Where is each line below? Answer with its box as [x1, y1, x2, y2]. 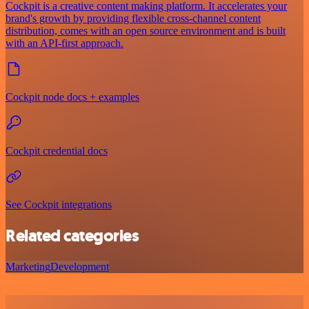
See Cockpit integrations [6, 199, 112, 211]
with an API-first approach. [6, 37, 123, 50]
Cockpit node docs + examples [6, 91, 139, 103]
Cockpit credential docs [6, 145, 108, 157]
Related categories [6, 225, 139, 247]
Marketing [6, 260, 50, 272]
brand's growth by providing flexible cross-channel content [6, 12, 261, 25]
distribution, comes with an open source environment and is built [6, 25, 286, 37]
